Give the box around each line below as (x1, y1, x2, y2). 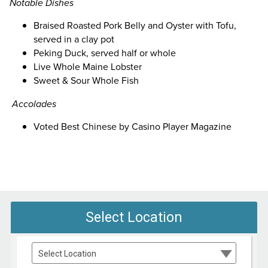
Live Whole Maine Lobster (33, 59, 142, 74)
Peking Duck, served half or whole (33, 45, 176, 60)
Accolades (12, 96, 56, 111)
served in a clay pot (33, 32, 114, 46)
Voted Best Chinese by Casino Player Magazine (33, 119, 232, 133)
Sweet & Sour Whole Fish (33, 73, 139, 87)
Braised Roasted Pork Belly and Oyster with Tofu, (33, 18, 236, 32)
